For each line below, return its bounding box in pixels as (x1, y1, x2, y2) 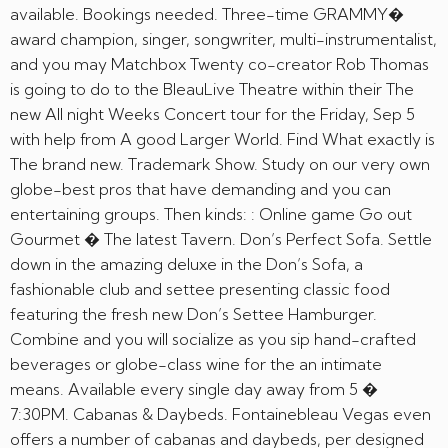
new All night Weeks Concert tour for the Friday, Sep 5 (10, 104, 415, 124)
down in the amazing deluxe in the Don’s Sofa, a (10, 254, 363, 274)
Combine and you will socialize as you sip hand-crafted (10, 329, 416, 349)
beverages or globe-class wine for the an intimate (10, 354, 382, 374)
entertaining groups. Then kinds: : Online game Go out (10, 204, 412, 224)
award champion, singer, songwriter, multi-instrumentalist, (10, 29, 437, 49)
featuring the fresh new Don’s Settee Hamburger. (10, 304, 377, 324)
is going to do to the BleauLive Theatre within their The (10, 79, 414, 99)
